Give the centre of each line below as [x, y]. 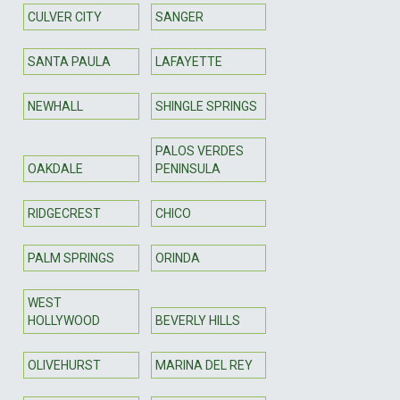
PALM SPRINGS [71, 258]
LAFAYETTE [188, 61]
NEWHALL [55, 106]
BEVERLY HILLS [197, 320]
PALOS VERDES [199, 150]
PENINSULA [187, 168]
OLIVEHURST [64, 365]
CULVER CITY [65, 17]
